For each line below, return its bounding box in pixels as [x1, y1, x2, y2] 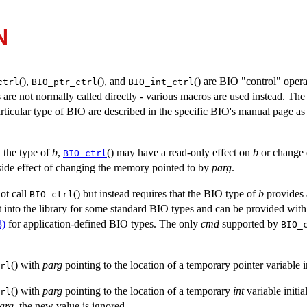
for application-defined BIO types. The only [5, 217, 201, 230]
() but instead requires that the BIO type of [73, 187, 258, 199]
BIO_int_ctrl [128, 76, 194, 87]
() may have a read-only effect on [107, 146, 253, 158]
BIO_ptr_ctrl [32, 76, 97, 87]
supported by [219, 217, 281, 230]
